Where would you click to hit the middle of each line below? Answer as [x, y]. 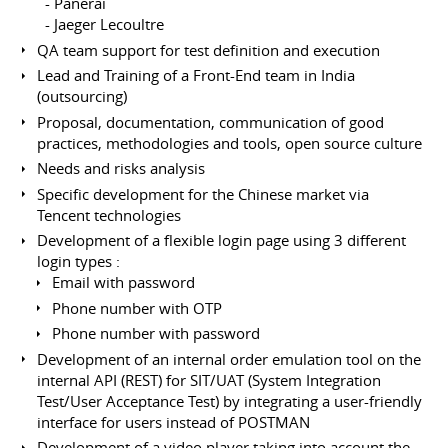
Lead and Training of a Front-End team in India [196, 75]
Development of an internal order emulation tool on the [229, 358]
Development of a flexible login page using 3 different [222, 240]
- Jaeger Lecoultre [101, 24]
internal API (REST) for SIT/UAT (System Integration [209, 379]
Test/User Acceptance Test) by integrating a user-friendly [230, 400]
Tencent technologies [109, 214]
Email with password [124, 282]
